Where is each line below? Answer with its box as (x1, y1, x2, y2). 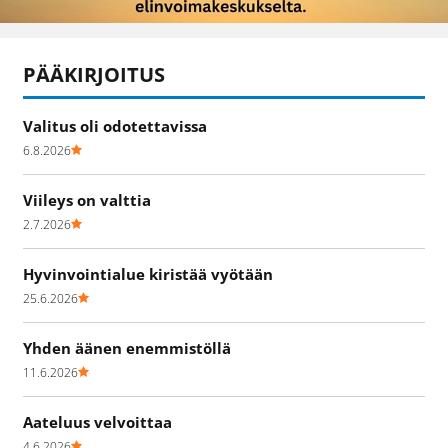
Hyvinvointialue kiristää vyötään (23, 264, 273, 285)
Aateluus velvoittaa (23, 412, 172, 433)
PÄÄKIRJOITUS (23, 61, 165, 89)
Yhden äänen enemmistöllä (23, 338, 231, 359)
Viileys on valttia (23, 190, 151, 211)
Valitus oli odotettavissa (23, 116, 207, 137)
